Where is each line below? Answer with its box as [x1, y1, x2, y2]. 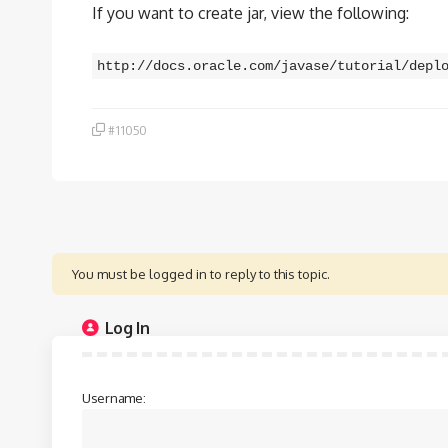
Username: [82, 389, 146, 406]
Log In [104, 318, 150, 338]
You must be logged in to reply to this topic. [72, 266, 330, 282]
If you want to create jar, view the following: [92, 3, 409, 23]
